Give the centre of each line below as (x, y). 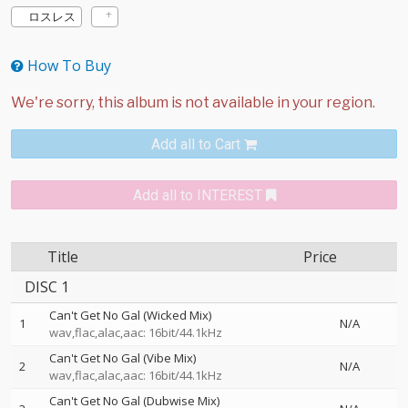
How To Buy (67, 66)
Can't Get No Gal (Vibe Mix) (122, 358)
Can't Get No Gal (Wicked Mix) (130, 315)
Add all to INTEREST (197, 195)
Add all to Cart (196, 144)
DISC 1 (47, 287)
